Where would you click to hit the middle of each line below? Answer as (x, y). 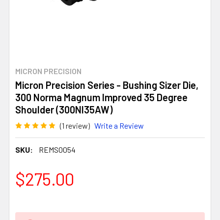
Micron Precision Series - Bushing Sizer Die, (107, 85)
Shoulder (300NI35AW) (64, 110)
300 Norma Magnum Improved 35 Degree (101, 97)
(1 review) (75, 125)
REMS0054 (57, 149)
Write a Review (119, 125)
